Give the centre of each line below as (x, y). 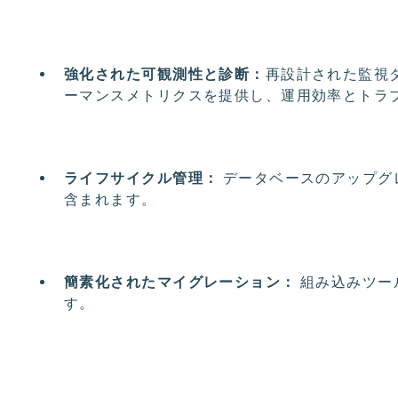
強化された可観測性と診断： (165, 74)
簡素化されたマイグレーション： (180, 282)
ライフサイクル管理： (142, 178)
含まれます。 (111, 199)
